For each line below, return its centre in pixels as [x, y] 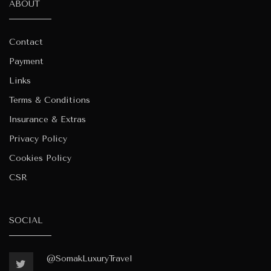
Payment [26, 61]
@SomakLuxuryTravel [89, 258]
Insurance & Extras [47, 119]
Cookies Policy [40, 158]
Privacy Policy [38, 139]
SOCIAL [26, 220]
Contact [26, 42]
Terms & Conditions [50, 100]
